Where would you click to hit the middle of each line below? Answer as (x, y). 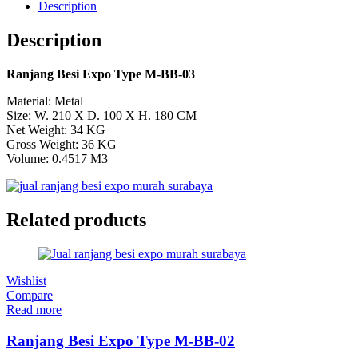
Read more (34, 309)
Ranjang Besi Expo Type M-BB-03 (101, 74)
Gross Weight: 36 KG (62, 145)
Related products (76, 219)
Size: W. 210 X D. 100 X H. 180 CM (101, 116)
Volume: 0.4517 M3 (57, 159)
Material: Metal (45, 101)
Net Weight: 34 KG (56, 130)
